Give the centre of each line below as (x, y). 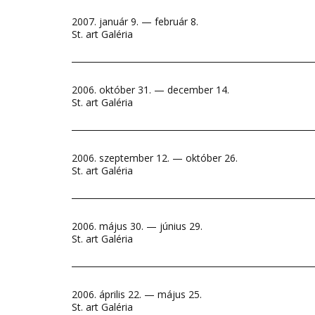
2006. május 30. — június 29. (137, 226)
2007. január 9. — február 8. (135, 21)
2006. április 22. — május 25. (137, 294)
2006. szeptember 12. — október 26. (155, 158)
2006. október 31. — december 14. (150, 90)
